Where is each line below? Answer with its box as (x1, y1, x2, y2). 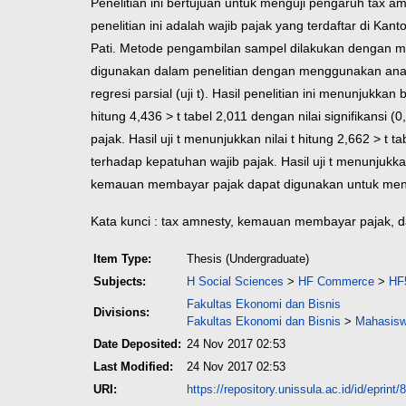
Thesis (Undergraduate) (187, 251, 309, 266)
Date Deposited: (93, 336, 181, 351)
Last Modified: (93, 359, 173, 373)
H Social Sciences (187, 274, 284, 288)
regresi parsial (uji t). (91, 85, 208, 101)
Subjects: (93, 274, 146, 288)
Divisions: (93, 304, 150, 319)
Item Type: (93, 251, 151, 266)
